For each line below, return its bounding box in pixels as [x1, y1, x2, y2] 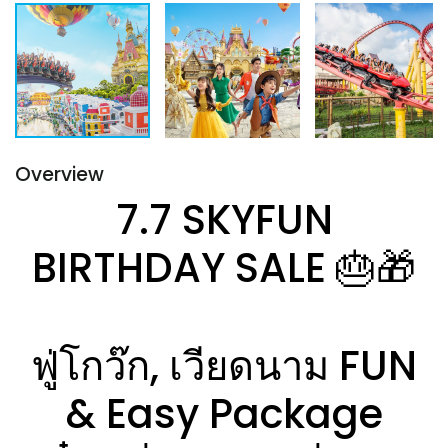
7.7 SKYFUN [115, 192, 333, 248]
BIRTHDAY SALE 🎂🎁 [32, 240, 416, 296]
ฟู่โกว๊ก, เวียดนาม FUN [31, 338, 417, 394]
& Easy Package [65, 386, 383, 442]
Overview [15, 161, 104, 188]
